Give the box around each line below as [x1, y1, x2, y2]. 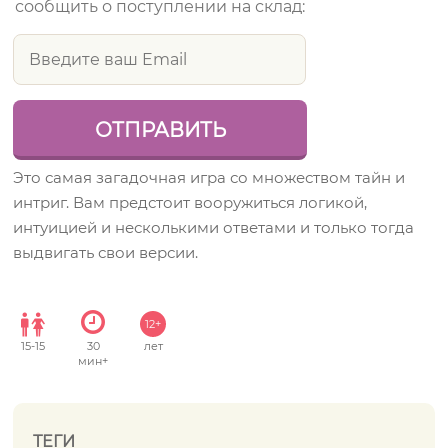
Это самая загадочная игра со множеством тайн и [13, 168, 406, 187]
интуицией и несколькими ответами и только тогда [13, 218, 415, 237]
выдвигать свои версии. [13, 243, 199, 262]
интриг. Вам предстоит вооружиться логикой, [13, 193, 368, 212]
